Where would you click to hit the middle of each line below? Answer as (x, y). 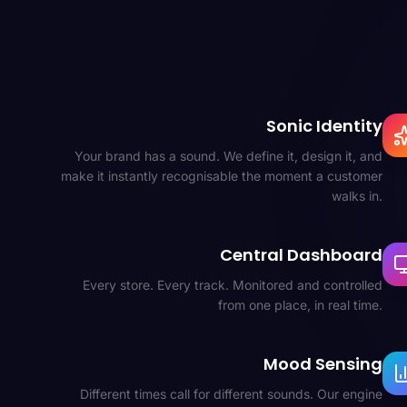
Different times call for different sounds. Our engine (232, 394)
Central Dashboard (302, 255)
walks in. (357, 196)
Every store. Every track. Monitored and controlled (233, 285)
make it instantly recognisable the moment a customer (222, 176)
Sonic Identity (325, 126)
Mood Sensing (323, 364)
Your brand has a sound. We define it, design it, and (229, 156)
